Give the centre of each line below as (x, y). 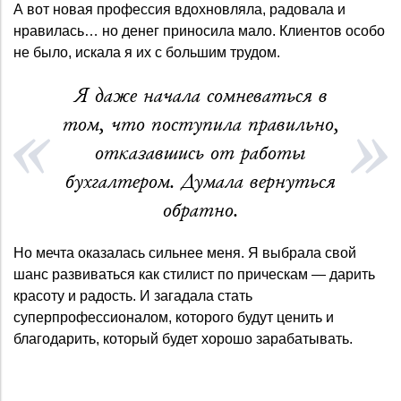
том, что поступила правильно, (200, 124)
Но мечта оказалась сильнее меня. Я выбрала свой (185, 252)
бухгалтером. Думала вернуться (200, 181)
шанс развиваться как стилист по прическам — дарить (194, 274)
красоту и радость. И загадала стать (133, 295)
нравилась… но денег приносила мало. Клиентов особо (199, 30)
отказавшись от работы (200, 153)
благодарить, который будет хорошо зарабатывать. (183, 338)
